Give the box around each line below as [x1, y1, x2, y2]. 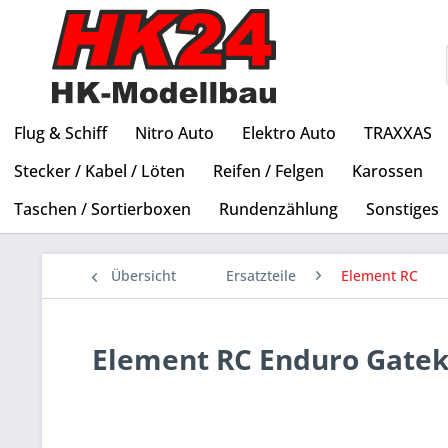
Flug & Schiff [14, 122, 107, 145]
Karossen [352, 160, 423, 183]
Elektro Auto [242, 122, 336, 145]
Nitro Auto [135, 122, 214, 145]
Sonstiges [366, 198, 439, 221]
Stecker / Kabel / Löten [14, 160, 185, 183]
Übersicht [111, 266, 176, 286]
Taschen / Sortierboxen [14, 198, 191, 221]
